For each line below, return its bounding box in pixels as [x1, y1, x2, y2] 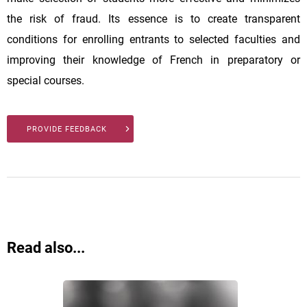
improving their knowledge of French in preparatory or [7, 53, 300, 66]
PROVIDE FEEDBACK [27, 124, 107, 134]
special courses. [7, 73, 84, 87]
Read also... [7, 238, 85, 256]
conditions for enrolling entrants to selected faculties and [7, 32, 300, 46]
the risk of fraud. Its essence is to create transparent [7, 12, 300, 25]
